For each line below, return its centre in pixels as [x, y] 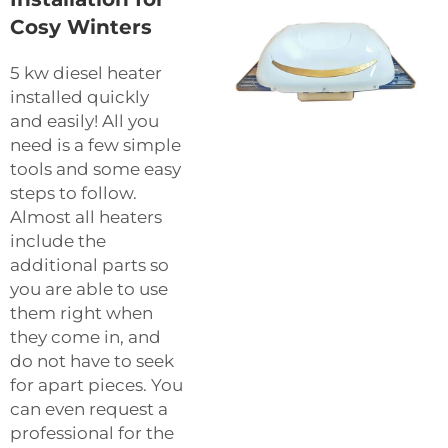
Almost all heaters [86, 217]
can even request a [89, 409]
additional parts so [89, 265]
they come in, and [85, 337]
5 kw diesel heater [86, 73]
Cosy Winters [81, 27]
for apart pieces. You [96, 385]
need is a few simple [95, 145]
